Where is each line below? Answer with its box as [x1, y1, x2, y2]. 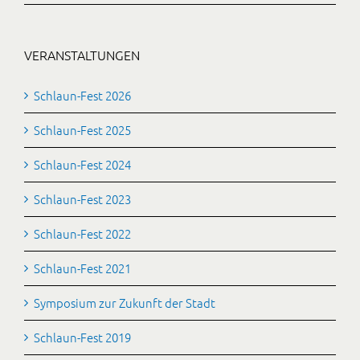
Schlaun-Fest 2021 [34, 260, 131, 276]
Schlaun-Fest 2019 [34, 329, 131, 346]
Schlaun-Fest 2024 [34, 156, 131, 173]
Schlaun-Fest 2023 [34, 190, 131, 207]
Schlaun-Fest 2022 [34, 225, 131, 242]
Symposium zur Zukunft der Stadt [34, 294, 215, 311]
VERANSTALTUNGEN [24, 46, 140, 63]
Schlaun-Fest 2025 [34, 121, 131, 138]
